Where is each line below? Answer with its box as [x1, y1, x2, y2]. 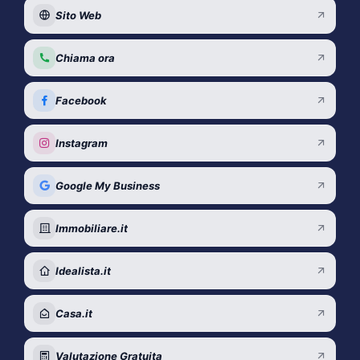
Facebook [55, 93, 107, 107]
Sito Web [55, 8, 101, 22]
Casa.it [55, 306, 92, 320]
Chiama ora [55, 51, 115, 64]
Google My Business [55, 178, 160, 192]
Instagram [55, 136, 108, 149]
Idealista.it [55, 264, 111, 277]
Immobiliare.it [55, 221, 128, 235]
